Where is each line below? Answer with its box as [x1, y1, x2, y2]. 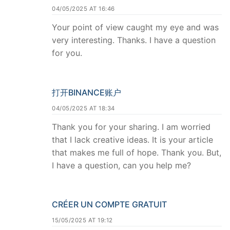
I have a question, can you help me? [52, 160, 191, 170]
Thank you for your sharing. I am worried [52, 121, 210, 132]
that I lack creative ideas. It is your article [52, 134, 213, 145]
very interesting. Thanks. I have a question [52, 34, 216, 45]
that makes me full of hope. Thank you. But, [52, 147, 221, 158]
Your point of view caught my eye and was [52, 22, 219, 32]
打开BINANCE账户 [52, 87, 121, 98]
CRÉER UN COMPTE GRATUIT [52, 199, 167, 210]
